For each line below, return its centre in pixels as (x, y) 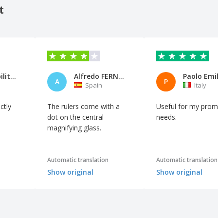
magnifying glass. (74, 127)
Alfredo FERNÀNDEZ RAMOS (121, 76)
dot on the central (75, 117)
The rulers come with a (83, 106)
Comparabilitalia (13, 76)
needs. (166, 117)
